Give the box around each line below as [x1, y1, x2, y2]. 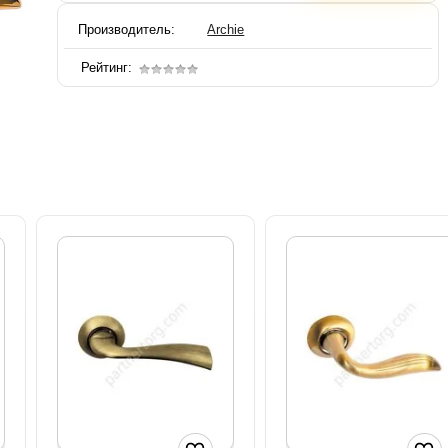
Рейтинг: [81, 60, 132, 76]
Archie [207, 22, 245, 38]
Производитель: [78, 22, 175, 38]
